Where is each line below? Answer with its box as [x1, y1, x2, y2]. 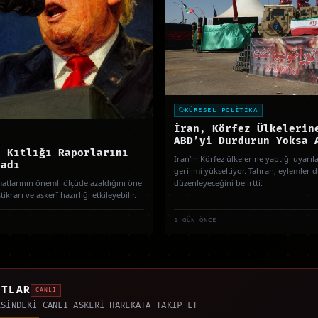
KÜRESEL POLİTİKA [185, 106, 258, 114]
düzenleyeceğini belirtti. [174, 177, 263, 188]
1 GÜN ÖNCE [174, 216, 216, 224]
